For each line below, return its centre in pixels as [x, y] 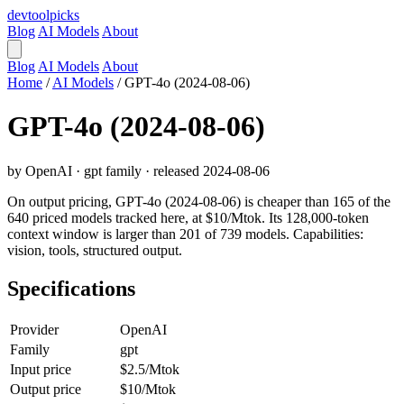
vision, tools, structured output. [95, 250]
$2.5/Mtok [150, 369]
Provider [34, 329]
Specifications [71, 288]
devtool [28, 15]
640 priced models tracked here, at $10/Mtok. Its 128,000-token [188, 217]
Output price [46, 389]
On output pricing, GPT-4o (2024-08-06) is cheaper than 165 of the [199, 201]
